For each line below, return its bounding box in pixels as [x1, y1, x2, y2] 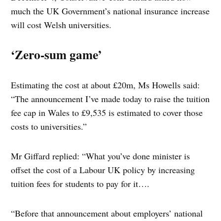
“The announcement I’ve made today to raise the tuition [11, 93, 210, 105]
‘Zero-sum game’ [11, 45, 102, 64]
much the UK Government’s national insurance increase [11, 5, 210, 17]
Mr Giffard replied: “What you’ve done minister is [11, 150, 190, 162]
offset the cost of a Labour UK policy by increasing [11, 164, 195, 176]
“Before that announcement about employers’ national [11, 207, 203, 220]
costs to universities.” [11, 120, 87, 133]
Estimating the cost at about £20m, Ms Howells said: [11, 79, 200, 91]
